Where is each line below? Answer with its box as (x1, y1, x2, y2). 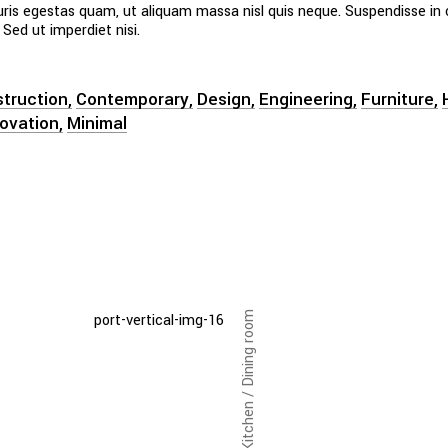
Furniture (361, 87, 434, 112)
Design (197, 87, 251, 112)
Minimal (67, 111, 127, 136)
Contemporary (76, 87, 189, 112)
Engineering (259, 87, 353, 112)
